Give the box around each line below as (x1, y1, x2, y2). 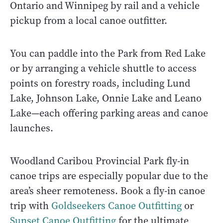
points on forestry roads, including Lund (10, 76, 190, 90)
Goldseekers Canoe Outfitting (51, 199, 182, 213)
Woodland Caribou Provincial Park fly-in (10, 154, 189, 168)
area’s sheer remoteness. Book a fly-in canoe (10, 184, 205, 198)
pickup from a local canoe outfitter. (10, 13, 167, 27)
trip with (10, 199, 51, 213)
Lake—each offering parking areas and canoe (10, 106, 208, 120)
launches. (10, 121, 56, 135)
